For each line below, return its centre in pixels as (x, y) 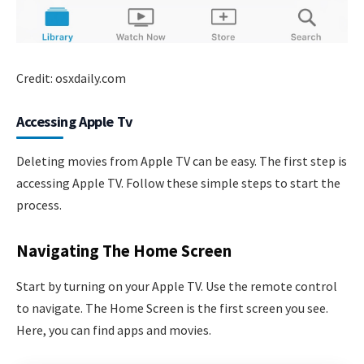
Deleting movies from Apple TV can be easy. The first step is (182, 161)
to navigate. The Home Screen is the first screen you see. (172, 308)
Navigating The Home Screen (124, 251)
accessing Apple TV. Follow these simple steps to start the (178, 183)
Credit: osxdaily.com (71, 78)
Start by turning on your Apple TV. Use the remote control (177, 286)
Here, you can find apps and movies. (114, 330)
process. (39, 205)
